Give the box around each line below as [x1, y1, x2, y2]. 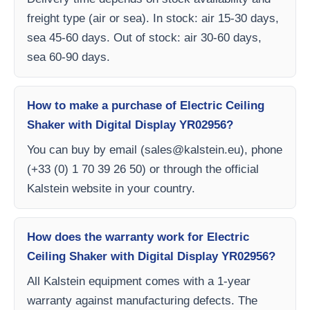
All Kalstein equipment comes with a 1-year [27, 275, 250, 288]
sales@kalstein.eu [145, 143, 240, 156]
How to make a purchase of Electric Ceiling [27, 99, 264, 112]
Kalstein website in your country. [27, 182, 195, 195]
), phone [240, 143, 282, 156]
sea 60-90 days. [27, 51, 110, 64]
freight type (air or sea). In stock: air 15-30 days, [27, 12, 279, 25]
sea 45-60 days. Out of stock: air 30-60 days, [27, 31, 262, 44]
